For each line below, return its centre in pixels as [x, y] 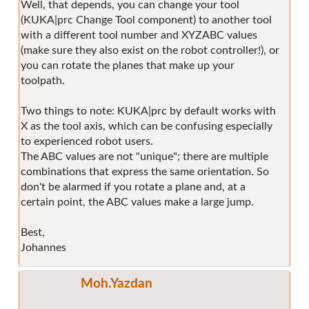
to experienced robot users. [87, 142]
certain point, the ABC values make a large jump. [137, 202]
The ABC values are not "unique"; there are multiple [144, 157]
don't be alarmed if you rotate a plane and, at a [133, 187]
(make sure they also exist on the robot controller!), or [150, 51]
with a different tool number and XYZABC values [139, 36]
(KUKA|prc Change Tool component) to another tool [146, 20]
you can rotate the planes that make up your [128, 66]
